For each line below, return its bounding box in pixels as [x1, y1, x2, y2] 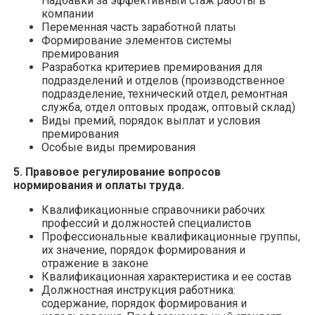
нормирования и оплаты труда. [13, 178, 184, 192]
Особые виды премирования [41, 140, 195, 154]
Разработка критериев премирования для [41, 60, 262, 74]
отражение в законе [41, 256, 148, 270]
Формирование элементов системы [41, 33, 232, 47]
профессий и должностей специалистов [41, 216, 252, 230]
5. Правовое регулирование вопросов [13, 165, 221, 179]
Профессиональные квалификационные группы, [41, 229, 300, 243]
